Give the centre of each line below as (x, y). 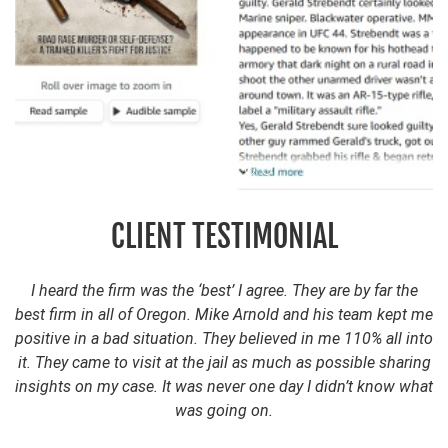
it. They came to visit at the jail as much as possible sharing (224, 362)
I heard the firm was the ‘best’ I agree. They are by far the (224, 290)
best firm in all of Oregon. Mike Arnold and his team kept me (224, 314)
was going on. (224, 410)
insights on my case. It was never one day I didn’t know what (224, 386)
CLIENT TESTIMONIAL (224, 236)
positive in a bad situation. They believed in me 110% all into (224, 338)
